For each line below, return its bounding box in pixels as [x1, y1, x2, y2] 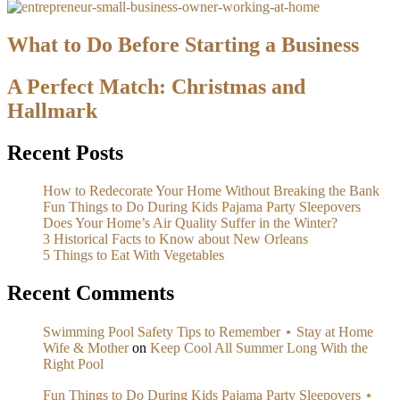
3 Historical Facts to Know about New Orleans [43, 230, 308, 246]
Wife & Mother [43, 339, 129, 355]
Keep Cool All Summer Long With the [150, 339, 368, 355]
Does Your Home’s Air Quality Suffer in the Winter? [43, 214, 337, 230]
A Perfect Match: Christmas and [7, 75, 305, 99]
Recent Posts [7, 141, 123, 165]
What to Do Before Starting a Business [7, 33, 359, 57]
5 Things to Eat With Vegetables [43, 246, 224, 262]
